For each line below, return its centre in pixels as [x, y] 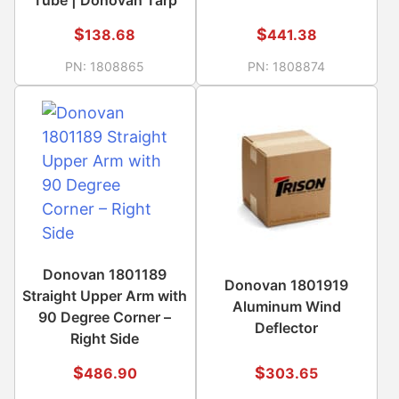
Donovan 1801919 [287, 285]
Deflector [287, 328]
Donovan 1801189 [105, 275]
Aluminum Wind [286, 307]
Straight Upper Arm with [105, 296]
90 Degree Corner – [105, 318]
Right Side [105, 339]
